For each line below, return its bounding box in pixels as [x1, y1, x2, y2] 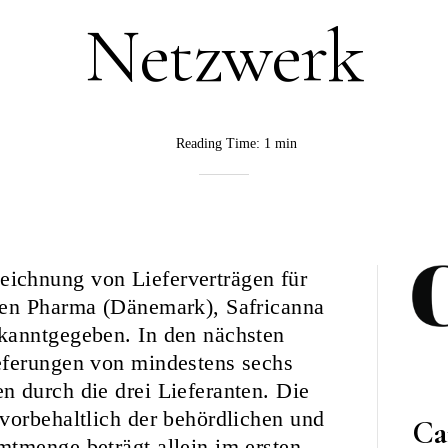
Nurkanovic [151, 202, 217, 218]
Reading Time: [176, 136, 264, 152]
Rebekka [151, 177, 199, 193]
